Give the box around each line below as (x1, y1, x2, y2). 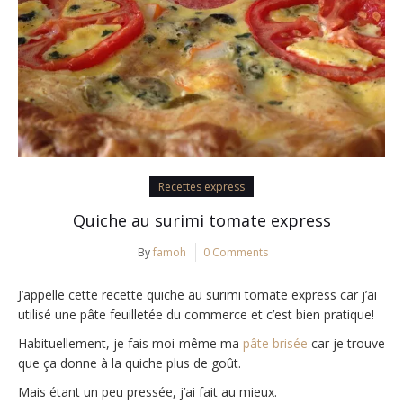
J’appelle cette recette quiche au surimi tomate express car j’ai (18, 286, 377, 304)
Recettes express (158, 179, 245, 195)
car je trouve (311, 335, 385, 353)
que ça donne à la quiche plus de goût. (18, 354, 241, 372)
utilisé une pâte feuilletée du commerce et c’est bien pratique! (18, 306, 374, 324)
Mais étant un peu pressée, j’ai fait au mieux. (18, 383, 277, 401)
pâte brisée (243, 335, 311, 353)
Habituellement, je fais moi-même (18, 335, 220, 353)
